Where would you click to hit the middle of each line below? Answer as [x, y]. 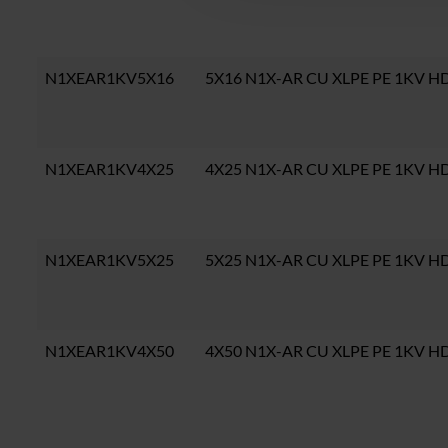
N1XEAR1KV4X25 [109, 169]
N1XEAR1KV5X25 [109, 260]
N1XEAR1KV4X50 [109, 351]
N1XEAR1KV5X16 [109, 78]
